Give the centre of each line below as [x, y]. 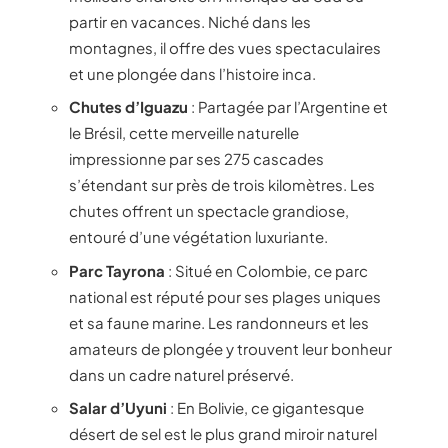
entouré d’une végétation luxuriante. [198, 236]
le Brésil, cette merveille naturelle [184, 132]
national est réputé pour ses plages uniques [225, 296]
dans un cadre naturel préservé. [181, 374]
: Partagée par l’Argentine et [288, 106]
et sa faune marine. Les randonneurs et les [219, 322]
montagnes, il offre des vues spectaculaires [225, 47]
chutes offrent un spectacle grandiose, [209, 210]
